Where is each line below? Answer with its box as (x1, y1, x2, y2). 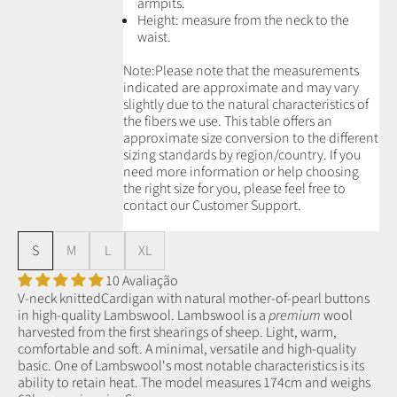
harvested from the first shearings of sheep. (18, 323, 263, 343)
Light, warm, (263, 323, 337, 343)
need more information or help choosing (123, 161, 359, 182)
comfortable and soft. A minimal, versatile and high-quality (18, 339, 356, 360)
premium (269, 306, 321, 326)
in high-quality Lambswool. (18, 306, 177, 326)
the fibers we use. (123, 111, 224, 131)
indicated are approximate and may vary (123, 77, 359, 97)
